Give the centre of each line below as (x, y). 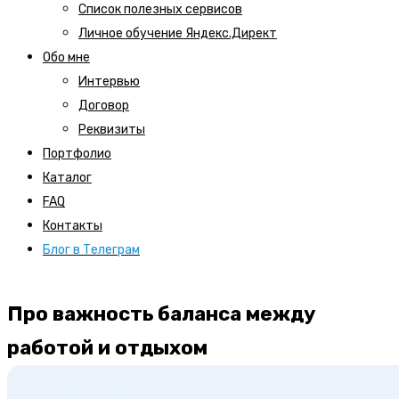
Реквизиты (112, 130)
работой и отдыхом (107, 348)
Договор (104, 106)
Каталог (67, 178)
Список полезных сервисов (160, 9)
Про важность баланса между (161, 314)
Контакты (73, 226)
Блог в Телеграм (91, 250)
